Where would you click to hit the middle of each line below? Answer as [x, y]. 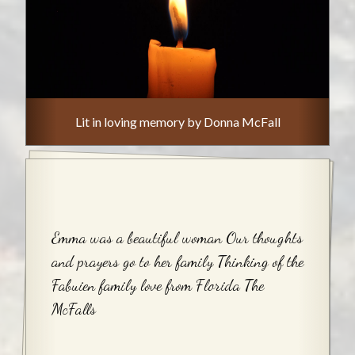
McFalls [74, 309]
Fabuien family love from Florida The [158, 285]
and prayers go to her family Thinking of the [177, 261]
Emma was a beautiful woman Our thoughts [177, 237]
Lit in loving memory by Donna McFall [177, 121]
